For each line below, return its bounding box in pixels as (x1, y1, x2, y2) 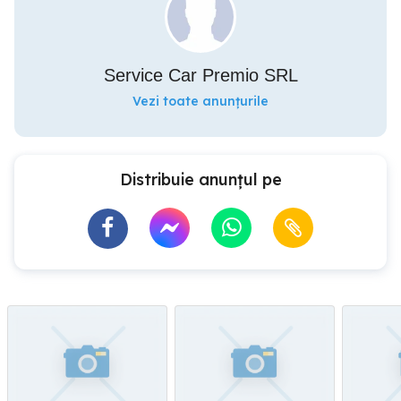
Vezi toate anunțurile (132, 93, 269, 109)
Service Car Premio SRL (103, 65, 298, 85)
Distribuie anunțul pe (119, 169, 282, 190)
